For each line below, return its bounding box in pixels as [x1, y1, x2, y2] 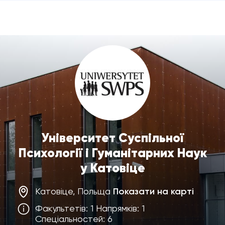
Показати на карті [113, 186, 194, 197]
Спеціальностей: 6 [35, 213, 113, 224]
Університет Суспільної [41, 130, 184, 146]
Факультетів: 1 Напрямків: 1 [35, 203, 145, 213]
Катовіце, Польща [35, 186, 113, 196]
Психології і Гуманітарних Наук [18, 145, 207, 161]
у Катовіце [80, 160, 145, 176]
